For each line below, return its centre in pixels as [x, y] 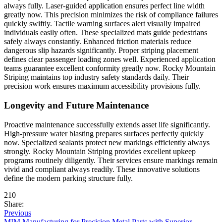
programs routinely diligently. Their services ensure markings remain [111, 160]
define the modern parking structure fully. [68, 178]
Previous [18, 213]
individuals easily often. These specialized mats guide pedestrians [106, 33]
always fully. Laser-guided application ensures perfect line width [104, 6]
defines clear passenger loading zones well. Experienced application [110, 59]
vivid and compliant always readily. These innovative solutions [102, 169]
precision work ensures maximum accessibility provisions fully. [102, 86]
